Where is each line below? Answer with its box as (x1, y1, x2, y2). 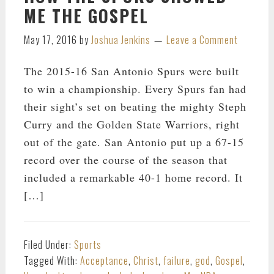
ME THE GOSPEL (23, 2, 149, 28)
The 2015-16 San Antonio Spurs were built (23, 63, 239, 78)
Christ (133, 253, 158, 268)
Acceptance (80, 253, 128, 268)
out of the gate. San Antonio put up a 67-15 (23, 134, 244, 149)
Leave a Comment (166, 32, 238, 47)
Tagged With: (23, 253, 80, 268)
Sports (73, 237, 102, 252)
